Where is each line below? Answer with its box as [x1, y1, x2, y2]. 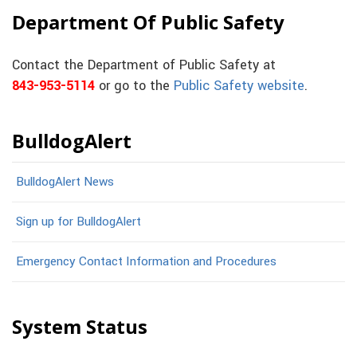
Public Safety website [174, 76, 304, 96]
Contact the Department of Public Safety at [12, 55, 276, 75]
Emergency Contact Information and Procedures [16, 252, 277, 270]
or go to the [95, 76, 174, 96]
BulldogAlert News [16, 172, 114, 190]
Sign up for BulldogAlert [16, 212, 141, 230]
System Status [12, 313, 147, 339]
